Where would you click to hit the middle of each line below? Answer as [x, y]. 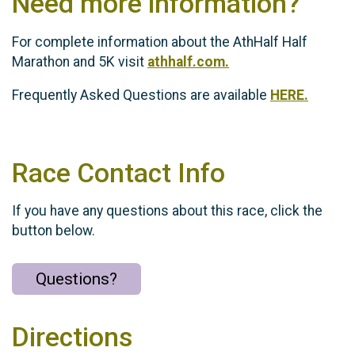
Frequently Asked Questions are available [141, 95]
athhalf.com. [188, 61]
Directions [72, 337]
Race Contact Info [118, 173]
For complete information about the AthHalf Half [160, 42]
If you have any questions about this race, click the [167, 211]
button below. [53, 231]
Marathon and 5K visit [80, 61]
